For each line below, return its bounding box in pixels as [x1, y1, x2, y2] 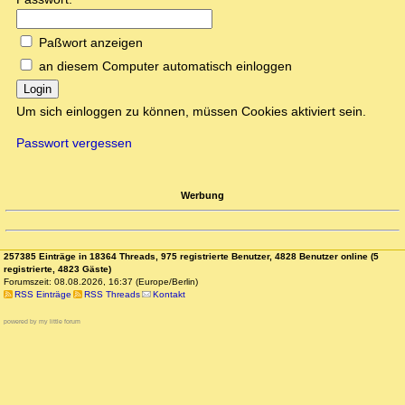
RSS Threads [83, 289, 140, 300]
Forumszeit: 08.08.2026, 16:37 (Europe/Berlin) [4, 277, 198, 287]
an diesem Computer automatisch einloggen [39, 59, 292, 74]
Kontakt [153, 289, 186, 300]
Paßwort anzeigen [39, 35, 143, 51]
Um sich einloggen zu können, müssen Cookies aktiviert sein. [16, 104, 366, 119]
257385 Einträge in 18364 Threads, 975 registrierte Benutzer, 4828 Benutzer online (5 [4, 251, 379, 262]
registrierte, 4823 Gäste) [4, 264, 111, 275]
